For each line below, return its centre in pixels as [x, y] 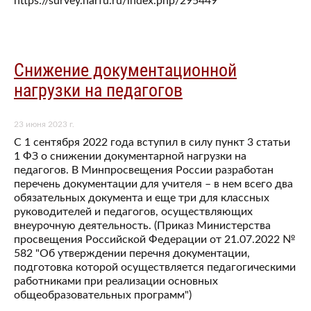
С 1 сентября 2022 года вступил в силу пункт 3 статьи [152, 143]
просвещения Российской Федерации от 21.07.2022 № [155, 240]
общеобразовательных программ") [103, 295]
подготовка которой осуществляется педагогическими [155, 268]
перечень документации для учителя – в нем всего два [153, 184]
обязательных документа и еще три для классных [142, 198]
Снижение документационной [125, 70]
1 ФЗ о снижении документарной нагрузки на [130, 157]
